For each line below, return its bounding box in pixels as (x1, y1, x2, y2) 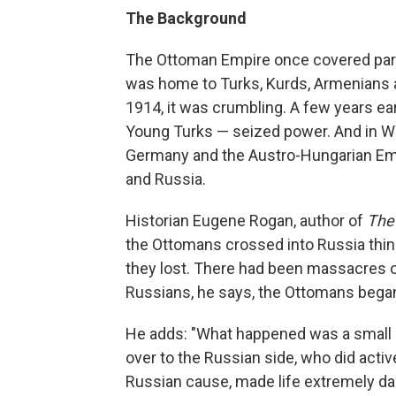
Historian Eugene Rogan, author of (126, 211, 367, 231)
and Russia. (126, 170, 206, 189)
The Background (126, 9, 247, 28)
